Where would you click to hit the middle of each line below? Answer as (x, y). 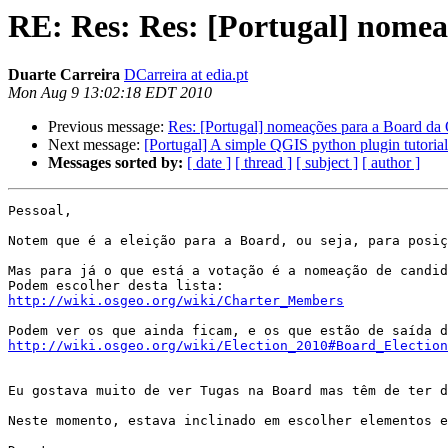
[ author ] (391, 163)
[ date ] (209, 163)
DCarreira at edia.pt (186, 75)
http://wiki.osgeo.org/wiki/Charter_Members (176, 301)
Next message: (96, 145)
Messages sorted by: (115, 163)
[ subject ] (327, 163)
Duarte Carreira (64, 75)
